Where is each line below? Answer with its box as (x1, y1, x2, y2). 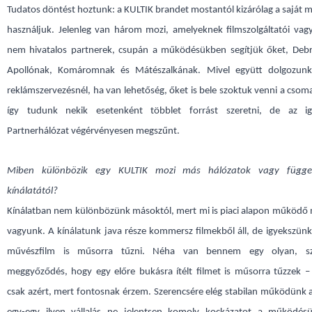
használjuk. (7, 25, 54, 36)
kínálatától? (7, 186, 58, 196)
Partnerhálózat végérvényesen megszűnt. (7, 126, 180, 136)
